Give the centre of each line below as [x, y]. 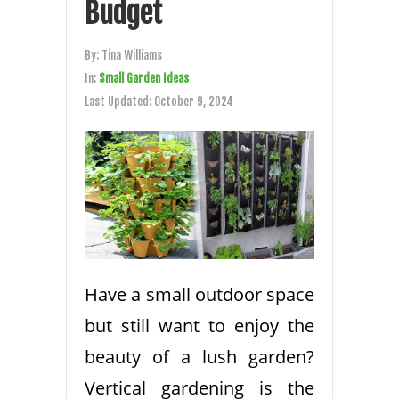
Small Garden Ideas [144, 78]
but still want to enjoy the [199, 326]
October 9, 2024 [194, 101]
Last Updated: [119, 101]
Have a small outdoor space [199, 295]
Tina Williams [132, 55]
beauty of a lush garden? [199, 357]
